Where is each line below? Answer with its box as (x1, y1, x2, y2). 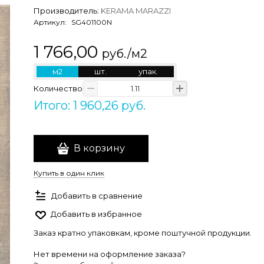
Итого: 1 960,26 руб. (34, 98, 146, 113)
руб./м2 (102, 47, 147, 61)
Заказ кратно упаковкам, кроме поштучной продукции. (34, 228, 252, 237)
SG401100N (71, 18, 112, 27)
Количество (34, 83, 82, 93)
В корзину (74, 143, 125, 154)
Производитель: (34, 6, 101, 15)
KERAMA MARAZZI (101, 6, 171, 15)
